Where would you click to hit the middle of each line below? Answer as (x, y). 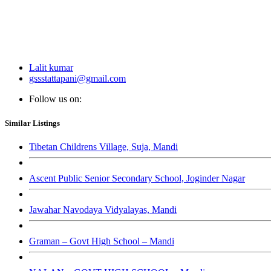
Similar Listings (32, 123)
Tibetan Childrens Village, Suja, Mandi (103, 146)
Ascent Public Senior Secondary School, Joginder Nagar (137, 178)
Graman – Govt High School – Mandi (102, 241)
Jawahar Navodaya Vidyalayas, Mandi (103, 209)
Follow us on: (55, 99)
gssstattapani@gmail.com (77, 79)
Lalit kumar (51, 68)
